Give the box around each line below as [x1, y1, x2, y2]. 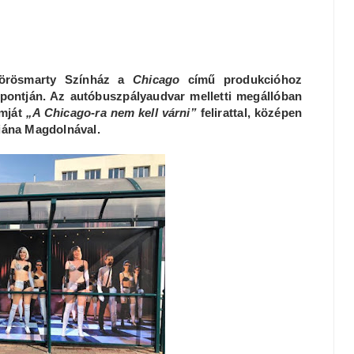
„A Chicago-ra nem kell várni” [25, 106, 197, 119]
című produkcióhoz [179, 73, 303, 86]
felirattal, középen [196, 106, 303, 119]
